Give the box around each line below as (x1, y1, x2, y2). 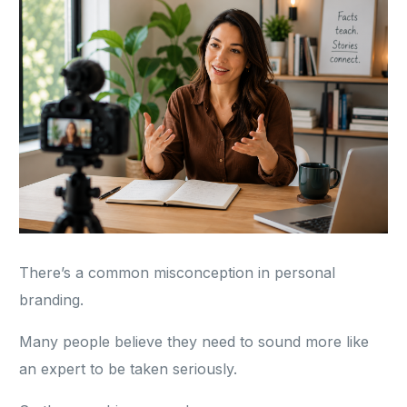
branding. (19, 291, 84, 310)
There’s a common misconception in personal (19, 263, 336, 283)
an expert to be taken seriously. (19, 360, 238, 379)
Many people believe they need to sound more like (19, 333, 370, 352)
